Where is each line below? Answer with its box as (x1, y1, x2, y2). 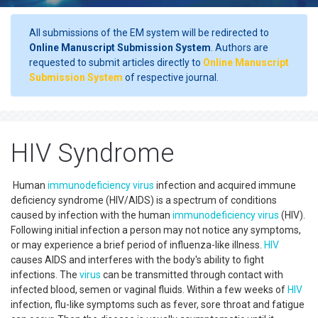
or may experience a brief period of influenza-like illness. (11, 239, 264, 251)
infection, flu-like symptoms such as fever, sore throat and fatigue (11, 299, 305, 310)
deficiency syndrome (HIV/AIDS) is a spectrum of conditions (11, 194, 277, 206)
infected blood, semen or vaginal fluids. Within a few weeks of (11, 284, 287, 295)
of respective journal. (123, 72, 219, 83)
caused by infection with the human (11, 209, 172, 221)
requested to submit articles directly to (29, 57, 203, 68)
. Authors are (211, 42, 268, 53)
